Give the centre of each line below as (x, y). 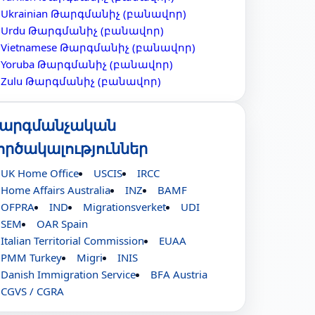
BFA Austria (179, 274)
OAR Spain (62, 224)
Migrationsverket (124, 207)
